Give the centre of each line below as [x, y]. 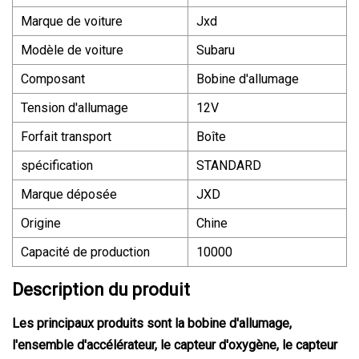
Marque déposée [69, 194]
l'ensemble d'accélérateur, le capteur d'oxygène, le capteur [175, 345]
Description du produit [101, 289]
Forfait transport [66, 136]
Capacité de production [85, 252]
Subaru [216, 50]
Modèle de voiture [72, 50]
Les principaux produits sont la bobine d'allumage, [152, 323]
